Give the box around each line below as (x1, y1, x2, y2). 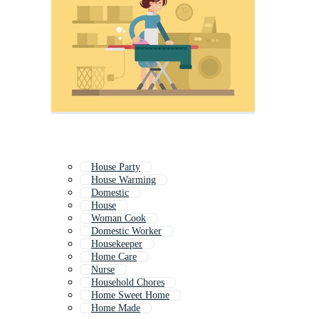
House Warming (91, 174, 156, 186)
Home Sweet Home (91, 290, 169, 301)
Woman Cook (91, 213, 146, 224)
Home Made (91, 303, 140, 314)
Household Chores (91, 277, 164, 288)
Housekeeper (91, 239, 142, 250)
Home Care (91, 251, 137, 263)
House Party (91, 162, 140, 173)
